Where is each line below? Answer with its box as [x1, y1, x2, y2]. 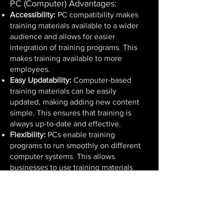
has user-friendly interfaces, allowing [10, 207, 137, 215]
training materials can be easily [10, 87, 116, 95]
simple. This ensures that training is [10, 109, 131, 117]
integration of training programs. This [10, 43, 137, 52]
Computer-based [71, 76, 131, 84]
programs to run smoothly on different [10, 141, 141, 150]
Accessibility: [10, 10, 55, 19]
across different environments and [10, 174, 128, 182]
